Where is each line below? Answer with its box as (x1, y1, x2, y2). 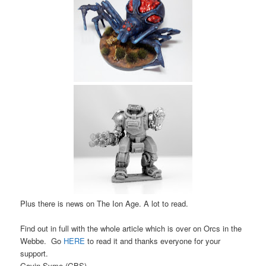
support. (20, 247, 49, 259)
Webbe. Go (20, 235, 64, 246)
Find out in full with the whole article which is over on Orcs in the (20, 222, 242, 234)
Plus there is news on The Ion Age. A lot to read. (20, 197, 189, 209)
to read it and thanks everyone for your (85, 235, 221, 246)
